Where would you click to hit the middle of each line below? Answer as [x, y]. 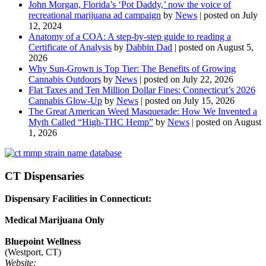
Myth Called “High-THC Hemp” [91, 122]
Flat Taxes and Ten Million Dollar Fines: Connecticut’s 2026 [142, 90]
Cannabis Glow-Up [65, 100]
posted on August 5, [216, 47]
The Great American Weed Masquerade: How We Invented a [143, 111]
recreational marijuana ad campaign [95, 15]
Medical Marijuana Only [55, 220]
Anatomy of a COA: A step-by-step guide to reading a [130, 36]
